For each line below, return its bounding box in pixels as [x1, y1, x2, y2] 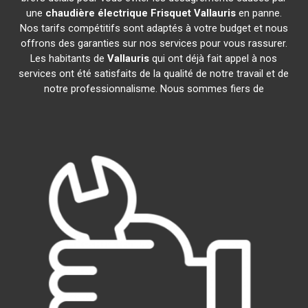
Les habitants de [30, 52, 108, 65]
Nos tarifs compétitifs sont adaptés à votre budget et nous [19, 22, 288, 34]
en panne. [235, 7, 282, 19]
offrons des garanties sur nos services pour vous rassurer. [20, 37, 287, 49]
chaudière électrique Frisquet [45, 7, 191, 19]
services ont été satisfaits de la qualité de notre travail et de [19, 67, 289, 80]
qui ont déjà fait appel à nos [149, 52, 278, 65]
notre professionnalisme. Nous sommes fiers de [43, 82, 264, 95]
